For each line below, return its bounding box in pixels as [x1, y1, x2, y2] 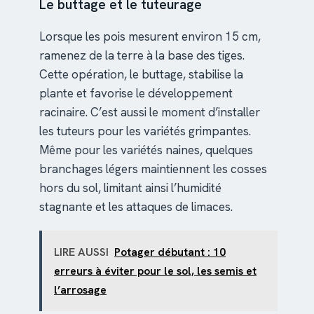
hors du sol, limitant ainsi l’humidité [39, 180, 221, 196]
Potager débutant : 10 [114, 245, 226, 260]
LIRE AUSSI [54, 245, 109, 260]
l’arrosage [54, 282, 107, 298]
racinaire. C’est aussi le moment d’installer [39, 104, 260, 121]
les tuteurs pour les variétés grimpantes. [39, 123, 251, 139]
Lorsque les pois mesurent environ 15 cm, [39, 29, 261, 45]
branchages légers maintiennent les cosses [39, 161, 267, 177]
